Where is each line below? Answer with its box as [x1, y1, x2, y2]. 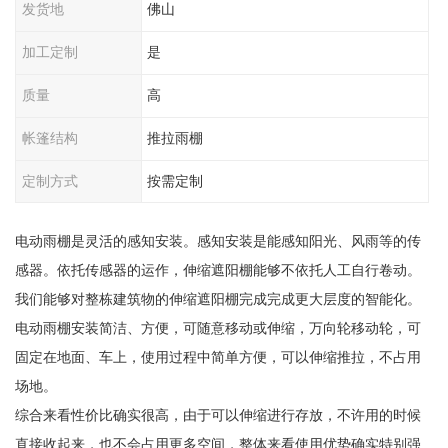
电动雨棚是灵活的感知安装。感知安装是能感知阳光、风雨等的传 [14, 233, 421, 250]
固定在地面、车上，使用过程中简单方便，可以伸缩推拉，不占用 [14, 349, 421, 366]
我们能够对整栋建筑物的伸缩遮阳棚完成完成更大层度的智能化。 [14, 291, 421, 308]
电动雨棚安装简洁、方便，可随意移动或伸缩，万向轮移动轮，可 [14, 320, 421, 337]
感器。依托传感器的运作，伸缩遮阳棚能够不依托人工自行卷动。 [14, 262, 421, 279]
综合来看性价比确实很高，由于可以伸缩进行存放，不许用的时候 [14, 407, 421, 424]
